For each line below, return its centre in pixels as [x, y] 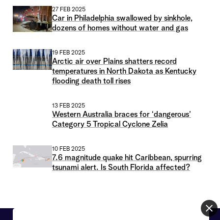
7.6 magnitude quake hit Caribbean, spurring [127, 158]
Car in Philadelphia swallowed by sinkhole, [122, 19]
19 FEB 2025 [69, 53]
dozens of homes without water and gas [120, 29]
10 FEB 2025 [69, 150]
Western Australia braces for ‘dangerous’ [122, 115]
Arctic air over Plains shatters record [114, 62]
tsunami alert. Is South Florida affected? [121, 168]
